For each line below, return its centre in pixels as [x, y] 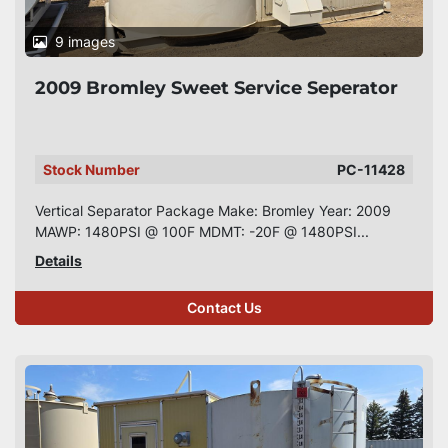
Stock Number [91, 169]
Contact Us [224, 308]
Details [58, 260]
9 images [85, 41]
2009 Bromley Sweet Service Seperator [216, 88]
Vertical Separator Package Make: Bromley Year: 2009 [213, 210]
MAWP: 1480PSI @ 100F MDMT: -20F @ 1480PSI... [202, 231]
